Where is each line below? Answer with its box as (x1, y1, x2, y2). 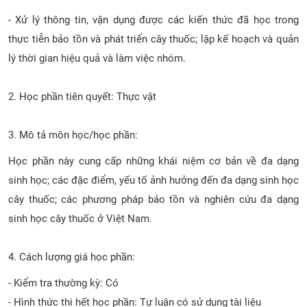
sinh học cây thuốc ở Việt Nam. (8, 212, 152, 225)
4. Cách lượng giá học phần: (8, 250, 135, 263)
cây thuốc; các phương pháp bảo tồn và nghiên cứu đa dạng (8, 193, 299, 206)
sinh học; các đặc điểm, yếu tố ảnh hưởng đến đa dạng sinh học (8, 173, 299, 186)
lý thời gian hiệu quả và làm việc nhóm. (8, 51, 186, 64)
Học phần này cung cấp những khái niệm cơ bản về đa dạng (8, 154, 299, 167)
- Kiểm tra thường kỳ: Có (8, 276, 119, 289)
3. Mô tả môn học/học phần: (8, 128, 138, 141)
